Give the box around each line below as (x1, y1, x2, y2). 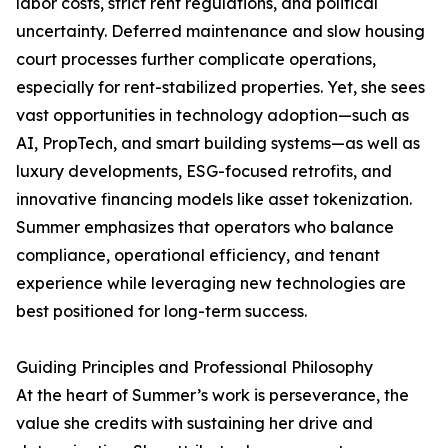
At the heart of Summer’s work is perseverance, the (16, 385, 409, 405)
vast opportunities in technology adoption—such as (16, 105, 409, 125)
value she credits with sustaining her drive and (16, 413, 373, 433)
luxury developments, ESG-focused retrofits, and (16, 161, 392, 181)
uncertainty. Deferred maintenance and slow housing (16, 21, 425, 41)
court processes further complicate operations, (16, 49, 376, 69)
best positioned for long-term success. (16, 301, 307, 321)
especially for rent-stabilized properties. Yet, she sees (16, 77, 425, 97)
